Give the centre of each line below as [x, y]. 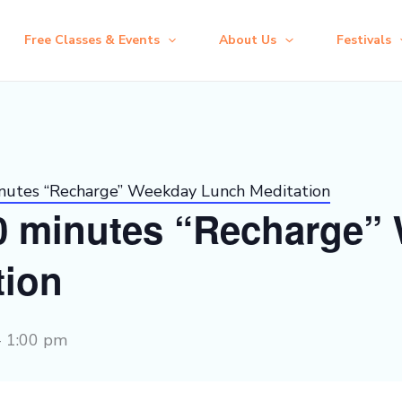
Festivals [363, 40]
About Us [248, 40]
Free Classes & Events [92, 40]
